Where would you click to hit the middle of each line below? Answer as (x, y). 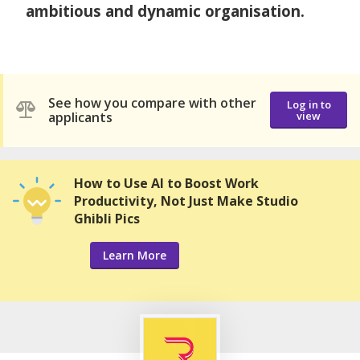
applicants (80, 118)
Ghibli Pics (107, 218)
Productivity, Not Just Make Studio (186, 200)
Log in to (309, 105)
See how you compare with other (152, 103)
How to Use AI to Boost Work (166, 183)
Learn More (135, 255)
